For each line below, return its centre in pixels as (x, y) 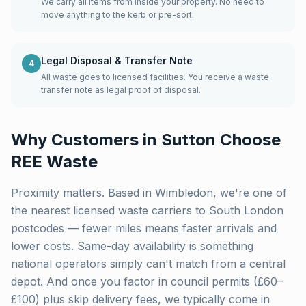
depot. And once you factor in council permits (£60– (147, 281)
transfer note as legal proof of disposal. (121, 90)
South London (246, 210)
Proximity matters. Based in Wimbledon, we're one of (149, 193)
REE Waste (54, 162)
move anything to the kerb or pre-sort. (117, 15)
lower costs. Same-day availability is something (132, 246)
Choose (248, 140)
